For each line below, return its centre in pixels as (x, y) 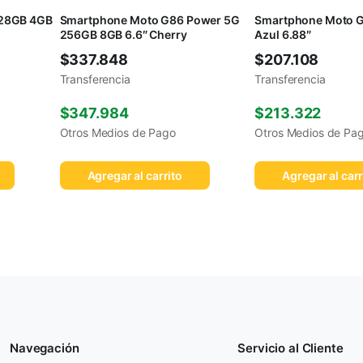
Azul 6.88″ (283, 35)
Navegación (45, 348)
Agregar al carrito (135, 176)
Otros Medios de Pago (117, 133)
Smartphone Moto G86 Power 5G (149, 20)
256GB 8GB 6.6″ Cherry (123, 35)
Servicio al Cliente (290, 348)
